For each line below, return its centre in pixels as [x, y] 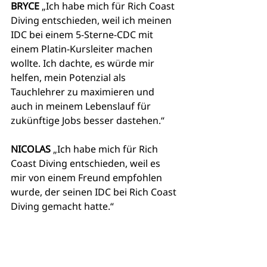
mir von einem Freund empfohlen [88, 178]
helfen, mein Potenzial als [69, 78]
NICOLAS [31, 149]
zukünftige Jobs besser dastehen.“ [88, 121]
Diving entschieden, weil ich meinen [92, 21]
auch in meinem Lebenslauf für [82, 106]
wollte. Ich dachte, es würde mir [84, 63]
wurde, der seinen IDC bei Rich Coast [95, 192]
